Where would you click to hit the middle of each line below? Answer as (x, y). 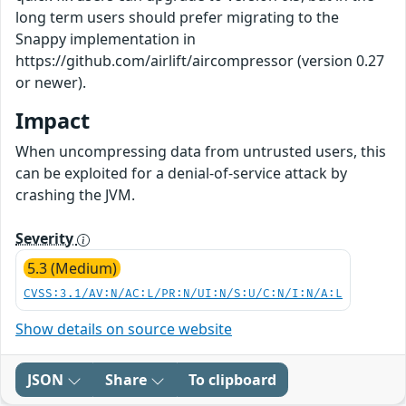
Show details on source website (124, 329)
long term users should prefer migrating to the (177, 18)
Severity (46, 239)
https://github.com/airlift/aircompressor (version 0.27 (200, 61)
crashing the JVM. (75, 195)
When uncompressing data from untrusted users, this (201, 152)
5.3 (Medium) (72, 269)
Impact (53, 121)
